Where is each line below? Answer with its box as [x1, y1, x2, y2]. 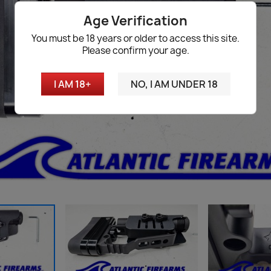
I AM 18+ [53, 77, 91, 91]
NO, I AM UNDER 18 [130, 77, 218, 91]
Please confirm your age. [82, 44, 189, 57]
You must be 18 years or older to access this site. [31, 32, 240, 45]
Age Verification [83, 12, 188, 30]
